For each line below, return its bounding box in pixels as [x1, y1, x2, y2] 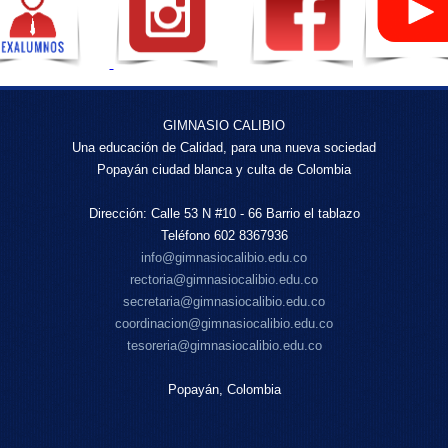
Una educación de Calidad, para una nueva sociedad [72, 140, 376, 155]
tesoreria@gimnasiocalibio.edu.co [126, 338, 322, 353]
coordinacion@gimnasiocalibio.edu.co [115, 316, 333, 331]
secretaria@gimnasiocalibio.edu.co [123, 294, 325, 309]
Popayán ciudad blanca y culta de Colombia [97, 162, 351, 177]
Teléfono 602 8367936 [160, 228, 288, 243]
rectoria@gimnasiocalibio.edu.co [130, 272, 318, 287]
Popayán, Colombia [167, 382, 281, 397]
